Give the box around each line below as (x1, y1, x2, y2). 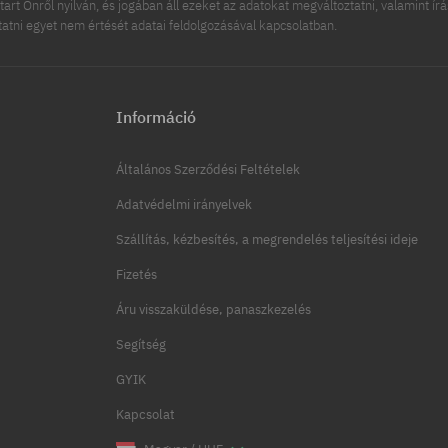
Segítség (116, 336, 167, 354)
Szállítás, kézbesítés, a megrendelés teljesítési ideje (116, 231, 419, 249)
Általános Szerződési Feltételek (116, 161, 301, 179)
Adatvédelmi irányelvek (116, 196, 253, 214)
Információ (116, 107, 197, 128)
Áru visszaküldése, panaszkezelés (116, 301, 312, 319)
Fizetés (116, 266, 158, 284)
